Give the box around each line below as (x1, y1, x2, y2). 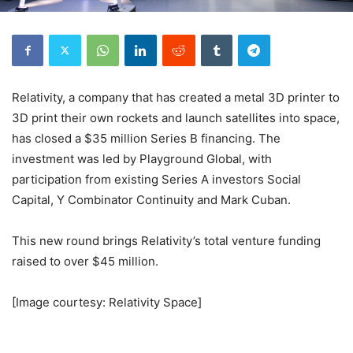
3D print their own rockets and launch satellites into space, (12, 110, 340, 125)
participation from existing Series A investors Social (12, 171, 301, 187)
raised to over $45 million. (12, 253, 158, 269)
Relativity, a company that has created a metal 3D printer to (12, 89, 340, 105)
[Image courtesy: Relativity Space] (12, 294, 202, 310)
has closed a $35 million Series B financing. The (12, 130, 281, 146)
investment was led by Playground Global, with (12, 150, 272, 166)
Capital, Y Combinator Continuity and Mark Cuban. (12, 191, 291, 207)
